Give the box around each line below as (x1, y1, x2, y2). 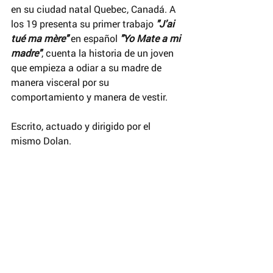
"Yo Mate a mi (120, 31, 183, 44)
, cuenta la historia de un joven (41, 46, 176, 59)
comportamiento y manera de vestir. (11, 90, 168, 103)
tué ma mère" (11, 31, 71, 44)
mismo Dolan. (11, 133, 71, 147)
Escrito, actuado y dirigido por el (11, 119, 153, 132)
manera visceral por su (11, 75, 112, 88)
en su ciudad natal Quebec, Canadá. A (11, 2, 178, 15)
